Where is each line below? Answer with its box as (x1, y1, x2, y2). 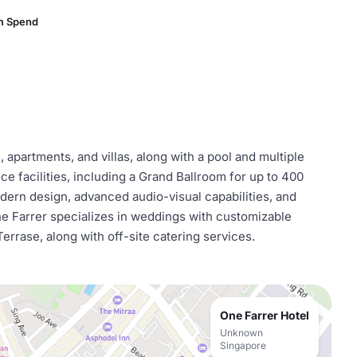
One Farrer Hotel (220, 308, 309, 322)
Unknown (220, 326, 263, 339)
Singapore (220, 339, 266, 351)
